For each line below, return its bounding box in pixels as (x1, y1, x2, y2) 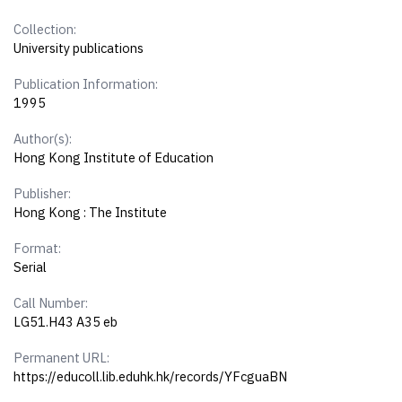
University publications (13, 39, 144, 57)
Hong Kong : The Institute (13, 204, 168, 222)
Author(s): (13, 130, 73, 148)
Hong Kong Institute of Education (13, 149, 214, 167)
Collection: (13, 21, 77, 39)
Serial (13, 258, 48, 276)
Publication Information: (13, 75, 159, 93)
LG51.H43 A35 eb (13, 313, 118, 331)
